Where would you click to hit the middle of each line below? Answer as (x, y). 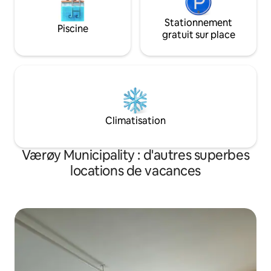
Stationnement (198, 23)
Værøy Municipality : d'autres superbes (135, 155)
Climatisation (135, 121)
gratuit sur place (198, 35)
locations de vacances (135, 171)
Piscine (73, 29)
